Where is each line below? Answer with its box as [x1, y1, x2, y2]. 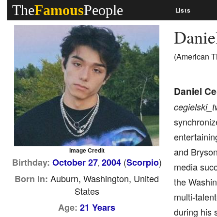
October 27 [52, 156, 98, 169]
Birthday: [12, 156, 50, 169]
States [74, 185, 99, 197]
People [84, 2, 123, 18]
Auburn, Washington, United [48, 172, 159, 185]
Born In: [15, 172, 48, 185]
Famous [34, 2, 84, 18]
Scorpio [126, 156, 159, 169]
